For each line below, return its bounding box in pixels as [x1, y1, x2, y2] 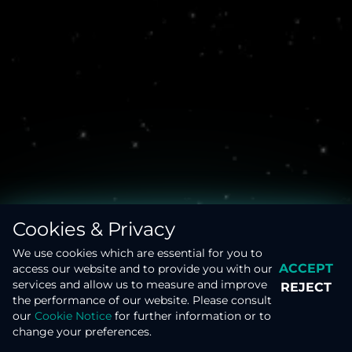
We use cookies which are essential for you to [13, 246, 262, 260]
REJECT [280, 280, 332, 295]
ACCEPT [279, 261, 333, 276]
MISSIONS [88, 322, 141, 337]
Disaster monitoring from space [95, 179, 257, 194]
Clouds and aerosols [124, 28, 228, 43]
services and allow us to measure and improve [13, 277, 267, 291]
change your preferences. [13, 324, 152, 339]
